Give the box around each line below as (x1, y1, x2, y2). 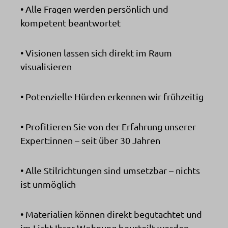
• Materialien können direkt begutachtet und (20, 208, 202, 219)
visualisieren (20, 61, 72, 72)
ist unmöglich (20, 178, 76, 189)
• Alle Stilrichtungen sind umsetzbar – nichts (20, 164, 200, 176)
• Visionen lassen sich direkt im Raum (20, 47, 172, 58)
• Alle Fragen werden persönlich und (20, 3, 168, 14)
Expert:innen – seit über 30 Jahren (20, 134, 160, 146)
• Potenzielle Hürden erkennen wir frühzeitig (20, 91, 204, 102)
